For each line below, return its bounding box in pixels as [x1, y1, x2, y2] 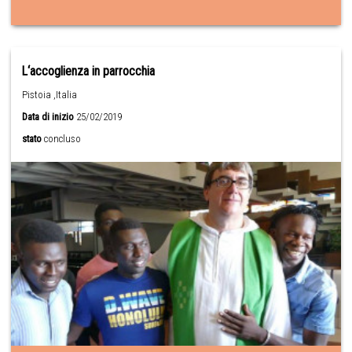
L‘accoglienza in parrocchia [22, 63, 156, 79]
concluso [44, 132, 82, 145]
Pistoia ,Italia [22, 88, 78, 101]
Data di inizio [22, 110, 75, 123]
